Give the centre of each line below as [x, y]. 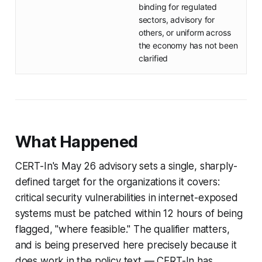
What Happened [76, 142]
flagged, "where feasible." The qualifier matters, [122, 230]
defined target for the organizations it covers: [117, 182]
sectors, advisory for [177, 20]
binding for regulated [178, 7]
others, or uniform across [185, 33]
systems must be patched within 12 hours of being [129, 214]
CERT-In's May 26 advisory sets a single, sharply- [126, 166]
